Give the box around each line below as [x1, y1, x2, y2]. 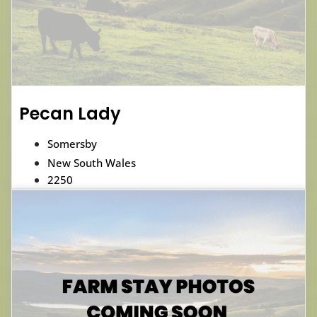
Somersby [47, 137, 97, 151]
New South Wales [47, 156, 136, 171]
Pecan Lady [19, 102, 121, 126]
